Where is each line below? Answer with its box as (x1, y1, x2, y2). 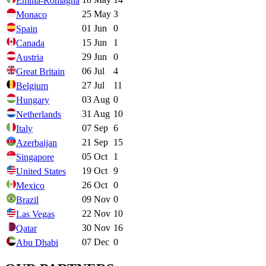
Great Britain (16, 66, 65, 77)
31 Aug (82, 108, 110, 119)
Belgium (16, 80, 48, 91)
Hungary (16, 94, 49, 105)
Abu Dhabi (16, 237, 58, 248)
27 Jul (82, 80, 104, 90)
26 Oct (82, 179, 107, 190)
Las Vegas (16, 208, 55, 219)
